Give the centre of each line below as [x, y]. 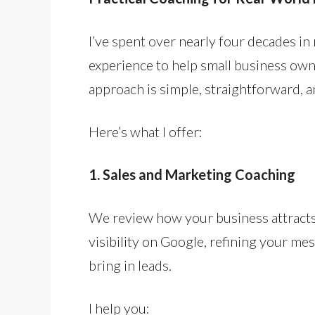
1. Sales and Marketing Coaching [192, 174]
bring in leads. [130, 265]
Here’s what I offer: [146, 131]
